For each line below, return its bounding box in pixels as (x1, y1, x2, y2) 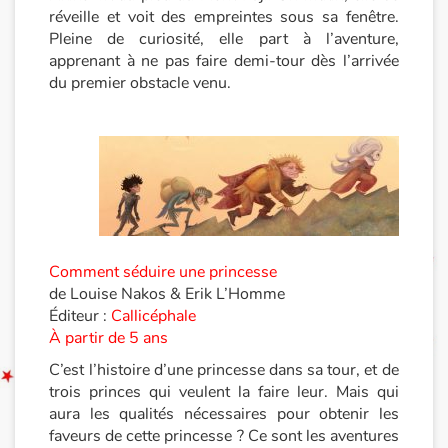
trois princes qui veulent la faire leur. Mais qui (49, 381, 399, 403)
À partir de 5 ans (49, 327, 169, 349)
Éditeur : (49, 305, 112, 327)
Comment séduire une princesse (49, 261, 278, 283)
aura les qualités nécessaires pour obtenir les (49, 403, 399, 425)
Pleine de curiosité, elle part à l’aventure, (49, 28, 399, 50)
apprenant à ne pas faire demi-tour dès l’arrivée (49, 50, 399, 72)
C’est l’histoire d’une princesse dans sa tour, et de (49, 359, 399, 381)
